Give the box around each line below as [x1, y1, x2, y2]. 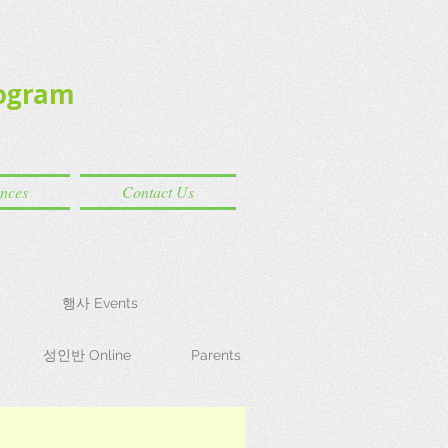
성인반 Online [43, 347, 131, 363]
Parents [191, 347, 241, 363]
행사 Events [62, 295, 138, 311]
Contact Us [122, 181, 194, 202]
